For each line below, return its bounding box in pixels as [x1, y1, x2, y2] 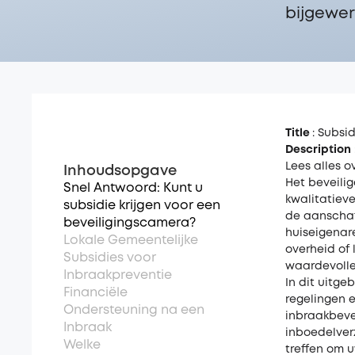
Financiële [63, 287, 128, 299]
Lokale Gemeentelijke [63, 235, 198, 246]
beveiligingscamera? [63, 217, 196, 229]
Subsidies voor [63, 252, 156, 264]
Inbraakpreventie [63, 269, 172, 281]
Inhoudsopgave [63, 165, 177, 177]
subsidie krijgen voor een [63, 200, 220, 212]
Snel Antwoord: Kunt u [63, 182, 203, 194]
